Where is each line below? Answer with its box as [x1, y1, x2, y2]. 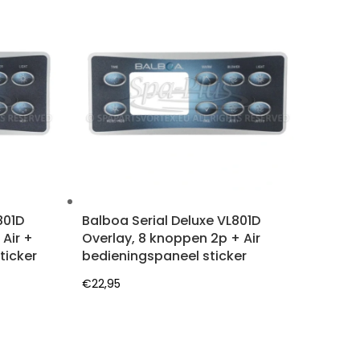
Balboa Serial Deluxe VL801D [82, 211, 261, 231]
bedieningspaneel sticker [82, 247, 247, 266]
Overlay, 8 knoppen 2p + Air [82, 229, 261, 248]
